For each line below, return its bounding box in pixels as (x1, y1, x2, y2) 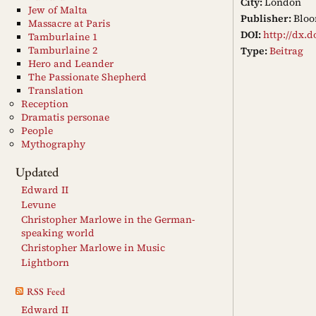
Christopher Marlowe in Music (21, 241, 165, 255)
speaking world (21, 226, 95, 240)
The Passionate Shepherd (28, 70, 147, 84)
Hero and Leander (28, 56, 114, 71)
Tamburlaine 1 (28, 30, 97, 44)
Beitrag (269, 43, 303, 58)
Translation (28, 83, 83, 97)
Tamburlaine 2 (28, 43, 97, 57)
